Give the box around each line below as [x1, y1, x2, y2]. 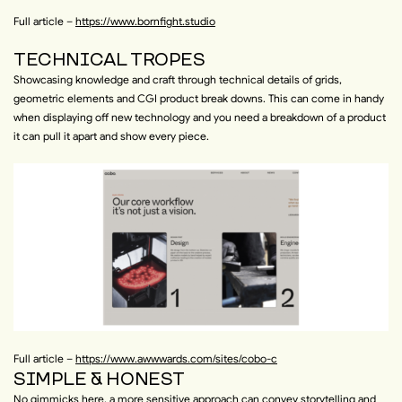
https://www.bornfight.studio [75, 13, 215, 28]
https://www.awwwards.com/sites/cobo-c [75, 352, 277, 366]
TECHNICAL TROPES [13, 48, 205, 70]
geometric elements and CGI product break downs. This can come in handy [13, 91, 384, 105]
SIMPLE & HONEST [13, 368, 186, 390]
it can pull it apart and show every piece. [13, 128, 209, 143]
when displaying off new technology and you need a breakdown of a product [13, 109, 386, 124]
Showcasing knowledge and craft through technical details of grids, [13, 72, 342, 86]
